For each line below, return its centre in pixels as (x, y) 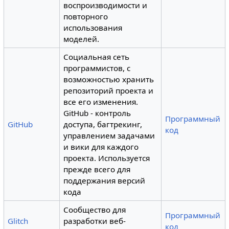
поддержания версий (105, 180)
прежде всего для (97, 169)
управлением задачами (109, 135)
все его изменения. (101, 102)
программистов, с (97, 68)
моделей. (82, 39)
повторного (86, 16)
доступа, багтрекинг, (103, 124)
